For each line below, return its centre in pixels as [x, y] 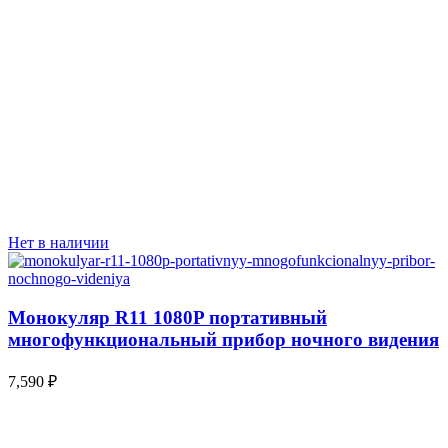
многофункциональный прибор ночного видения [223, 339]
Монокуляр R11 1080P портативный [167, 317]
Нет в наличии [58, 243]
